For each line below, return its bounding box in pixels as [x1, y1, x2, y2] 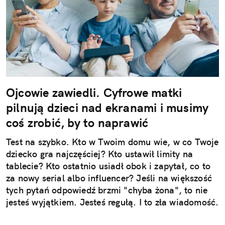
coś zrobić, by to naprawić [6, 115, 149, 131]
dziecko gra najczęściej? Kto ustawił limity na [6, 148, 193, 160]
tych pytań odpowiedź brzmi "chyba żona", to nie [6, 184, 208, 196]
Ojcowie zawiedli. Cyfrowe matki [6, 85, 182, 100]
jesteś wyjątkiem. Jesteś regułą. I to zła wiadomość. [6, 196, 219, 208]
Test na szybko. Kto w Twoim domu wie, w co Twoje [6, 136, 219, 148]
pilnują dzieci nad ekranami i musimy [6, 100, 209, 116]
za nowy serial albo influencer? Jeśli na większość [6, 172, 212, 184]
